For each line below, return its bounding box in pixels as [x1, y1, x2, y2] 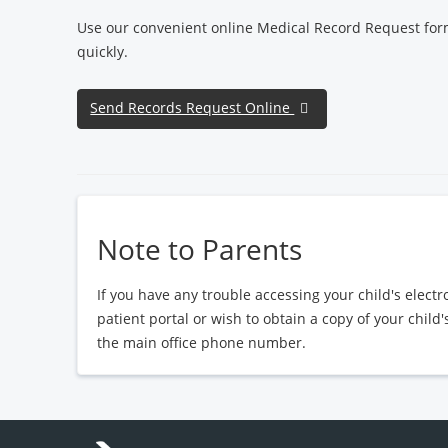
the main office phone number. [97, 332, 307, 352]
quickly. [77, 41, 129, 61]
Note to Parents [97, 229, 303, 268]
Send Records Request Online [90, 97, 295, 117]
